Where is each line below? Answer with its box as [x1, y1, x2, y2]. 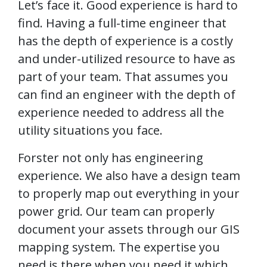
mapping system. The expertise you [18, 238, 220, 255]
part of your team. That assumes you [18, 68, 228, 85]
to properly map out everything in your [18, 185, 240, 201]
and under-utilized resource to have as [18, 50, 235, 67]
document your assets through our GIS [18, 221, 240, 237]
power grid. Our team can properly [18, 203, 215, 219]
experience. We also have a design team [18, 167, 240, 184]
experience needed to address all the [18, 104, 224, 120]
